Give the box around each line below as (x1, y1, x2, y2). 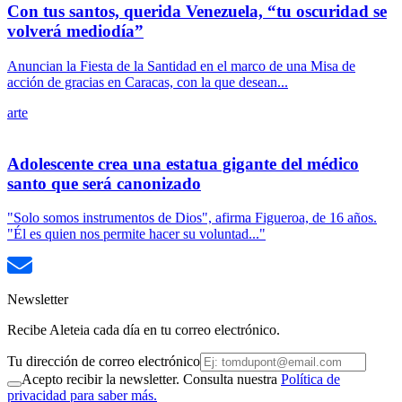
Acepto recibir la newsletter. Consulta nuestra (22, 371, 281, 388)
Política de (281, 371, 340, 388)
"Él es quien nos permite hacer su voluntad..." (7, 226, 266, 242)
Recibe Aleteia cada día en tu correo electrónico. (7, 322, 280, 338)
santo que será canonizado (7, 173, 201, 193)
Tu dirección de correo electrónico (7, 354, 200, 370)
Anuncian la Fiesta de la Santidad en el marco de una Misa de (7, 57, 355, 74)
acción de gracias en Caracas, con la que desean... (7, 74, 288, 90)
